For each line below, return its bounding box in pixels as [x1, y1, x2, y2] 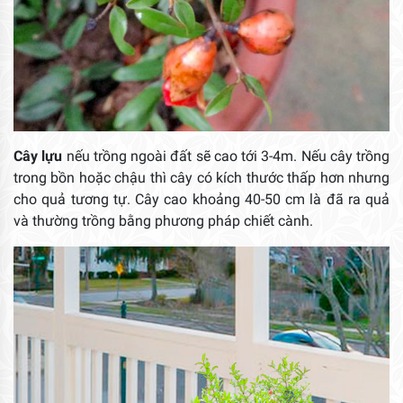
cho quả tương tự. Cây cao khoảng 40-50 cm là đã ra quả [13, 191, 390, 209]
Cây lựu [13, 148, 63, 166]
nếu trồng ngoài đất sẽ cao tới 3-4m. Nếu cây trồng [62, 148, 390, 166]
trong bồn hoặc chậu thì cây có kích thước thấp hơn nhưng [13, 169, 390, 187]
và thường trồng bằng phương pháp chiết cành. [13, 212, 313, 230]
